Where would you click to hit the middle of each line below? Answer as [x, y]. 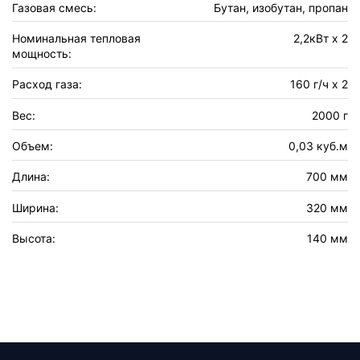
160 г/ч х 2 [319, 84]
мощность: [42, 53]
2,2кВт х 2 [321, 38]
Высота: [34, 239]
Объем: [33, 146]
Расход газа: [47, 84]
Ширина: [35, 207]
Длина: [31, 177]
